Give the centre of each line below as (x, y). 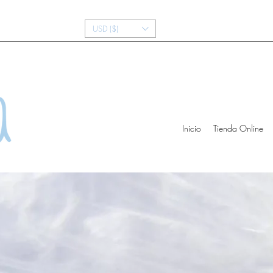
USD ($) (105, 29)
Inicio (192, 129)
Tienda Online (238, 129)
